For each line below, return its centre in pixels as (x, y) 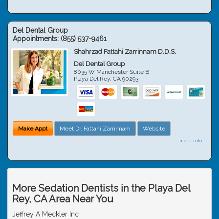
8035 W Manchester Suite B (112, 72)
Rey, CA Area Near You (63, 199)
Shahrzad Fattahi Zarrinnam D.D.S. (125, 51)
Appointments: (37, 38)
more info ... (193, 140)
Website (154, 128)
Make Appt (33, 128)
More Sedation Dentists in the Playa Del (101, 188)
